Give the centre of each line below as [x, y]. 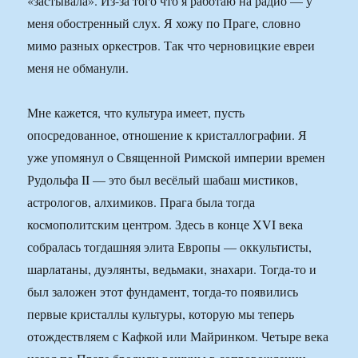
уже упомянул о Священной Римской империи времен [177, 157]
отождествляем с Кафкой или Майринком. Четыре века [178, 336]
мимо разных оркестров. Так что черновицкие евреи [171, 46]
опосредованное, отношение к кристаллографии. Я [167, 135]
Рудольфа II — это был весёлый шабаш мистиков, [163, 180]
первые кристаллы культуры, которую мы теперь [161, 314]
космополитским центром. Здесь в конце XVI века [165, 225]
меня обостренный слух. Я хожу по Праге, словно [164, 23]
